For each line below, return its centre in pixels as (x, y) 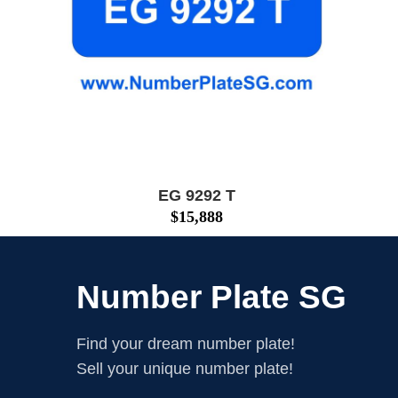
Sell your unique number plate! (185, 368)
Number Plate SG (211, 297)
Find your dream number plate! (186, 343)
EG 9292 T (196, 195)
